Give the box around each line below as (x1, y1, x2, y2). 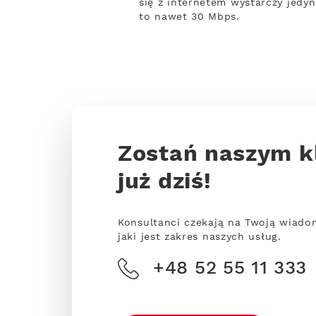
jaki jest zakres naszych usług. (118, 231, 281, 243)
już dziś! (118, 168, 212, 197)
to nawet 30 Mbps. (139, 11, 240, 23)
